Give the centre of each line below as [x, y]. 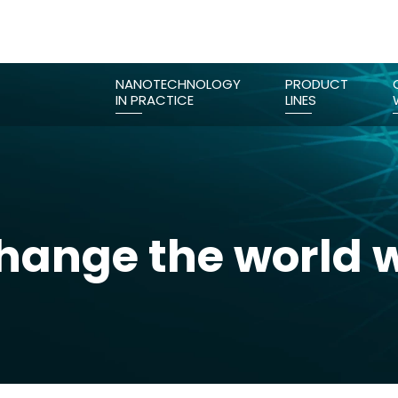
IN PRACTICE [155, 100]
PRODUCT [317, 84]
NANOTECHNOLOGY [178, 84]
